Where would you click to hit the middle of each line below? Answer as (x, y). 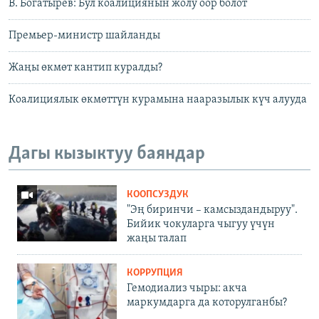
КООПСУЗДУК (158, 194)
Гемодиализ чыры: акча (187, 288)
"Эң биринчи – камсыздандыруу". (212, 210)
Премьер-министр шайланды (84, 36)
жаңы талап (157, 238)
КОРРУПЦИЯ (155, 273)
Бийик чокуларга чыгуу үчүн (201, 224)
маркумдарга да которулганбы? (207, 302)
